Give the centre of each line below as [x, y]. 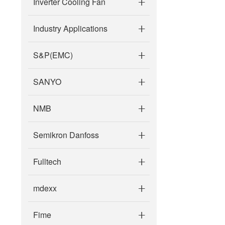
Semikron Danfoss [66, 135]
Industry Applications [70, 28]
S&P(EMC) [53, 55]
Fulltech [47, 161]
